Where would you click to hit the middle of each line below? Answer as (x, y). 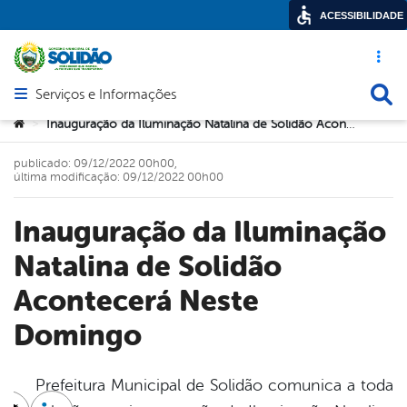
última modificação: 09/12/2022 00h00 (119, 177)
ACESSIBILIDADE (362, 15)
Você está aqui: (56, 123)
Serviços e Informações (106, 95)
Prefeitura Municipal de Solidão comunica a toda (203, 386)
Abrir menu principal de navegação (132, 104)
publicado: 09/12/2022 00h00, (95, 163)
